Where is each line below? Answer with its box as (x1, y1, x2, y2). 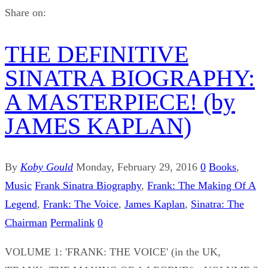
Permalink (50, 216, 95, 229)
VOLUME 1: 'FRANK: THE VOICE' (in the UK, (5, 245, 221, 258)
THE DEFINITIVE (5, 40, 188, 68)
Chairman (5, 216, 47, 229)
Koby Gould (20, 160, 73, 173)
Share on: (5, 7, 46, 19)
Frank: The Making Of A (147, 179, 256, 191)
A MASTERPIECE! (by (5, 88, 235, 115)
